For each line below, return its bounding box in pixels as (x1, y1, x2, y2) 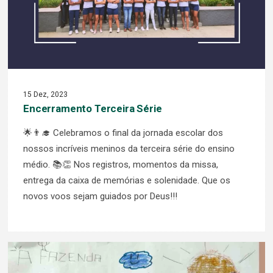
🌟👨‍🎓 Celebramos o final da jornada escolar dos (23, 127, 223, 138)
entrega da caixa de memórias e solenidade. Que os (23, 175, 230, 186)
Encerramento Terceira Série (23, 102, 162, 115)
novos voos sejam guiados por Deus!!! (23, 191, 177, 202)
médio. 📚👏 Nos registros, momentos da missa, (23, 159, 218, 170)
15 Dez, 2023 (23, 90, 68, 99)
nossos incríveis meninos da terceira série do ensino (23, 143, 235, 154)
